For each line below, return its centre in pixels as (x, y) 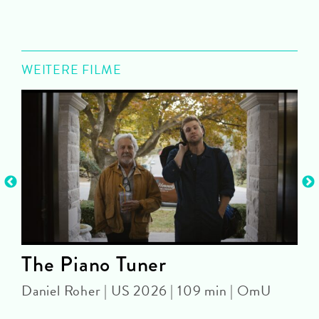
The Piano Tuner (94, 265)
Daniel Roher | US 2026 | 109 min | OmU (146, 291)
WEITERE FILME (72, 69)
